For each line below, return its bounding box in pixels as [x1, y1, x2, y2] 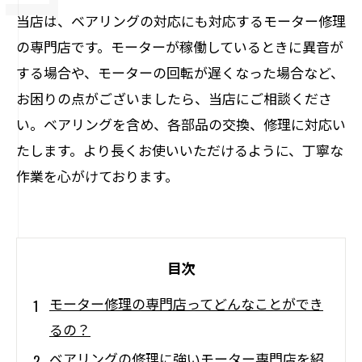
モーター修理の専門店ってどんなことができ [49, 293, 323, 314]
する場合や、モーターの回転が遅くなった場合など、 [16, 62, 344, 82]
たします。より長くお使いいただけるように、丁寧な [16, 140, 343, 160]
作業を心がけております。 [16, 166, 179, 186]
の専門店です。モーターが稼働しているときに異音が [16, 36, 343, 57]
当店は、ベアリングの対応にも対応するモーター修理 [16, 11, 346, 31]
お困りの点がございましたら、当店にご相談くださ [16, 88, 332, 108]
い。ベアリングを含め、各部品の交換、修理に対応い [16, 114, 346, 134]
